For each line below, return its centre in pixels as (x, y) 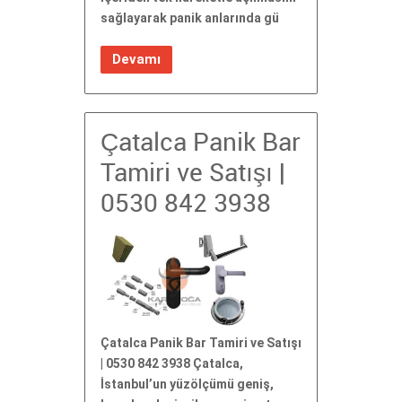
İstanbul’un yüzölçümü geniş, (187, 385)
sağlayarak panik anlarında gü (190, 18)
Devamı (136, 60)
